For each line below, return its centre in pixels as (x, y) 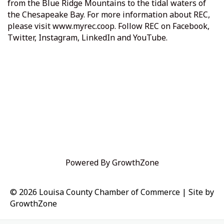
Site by (201, 192)
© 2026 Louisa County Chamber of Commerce (95, 192)
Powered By (88, 163)
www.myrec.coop (83, 26)
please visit (30, 26)
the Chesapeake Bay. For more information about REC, (109, 15)
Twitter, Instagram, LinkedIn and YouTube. (87, 38)
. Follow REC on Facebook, (162, 26)
